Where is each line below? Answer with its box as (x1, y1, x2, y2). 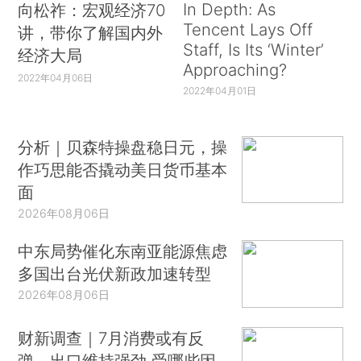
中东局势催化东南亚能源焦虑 (18, 241, 228, 262)
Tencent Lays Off (182, 19, 313, 40)
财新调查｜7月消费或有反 (18, 327, 205, 348)
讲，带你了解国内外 (18, 23, 164, 44)
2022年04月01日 (182, 84, 256, 97)
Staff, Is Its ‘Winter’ (182, 39, 324, 60)
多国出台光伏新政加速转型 (18, 263, 212, 284)
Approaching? (182, 60, 287, 81)
